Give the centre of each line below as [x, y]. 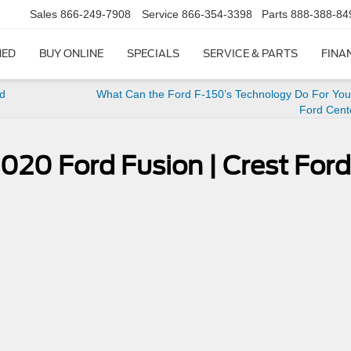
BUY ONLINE [71, 54]
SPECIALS [153, 54]
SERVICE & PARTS [250, 54]
